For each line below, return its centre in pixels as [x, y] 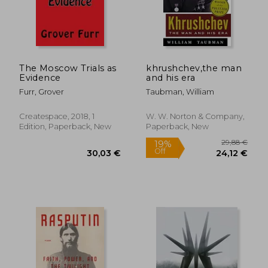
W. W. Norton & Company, [196, 116]
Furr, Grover [42, 92]
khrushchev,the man [194, 68]
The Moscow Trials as [68, 68]
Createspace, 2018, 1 [57, 116]
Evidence [40, 77]
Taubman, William [180, 92]
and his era [170, 77]
